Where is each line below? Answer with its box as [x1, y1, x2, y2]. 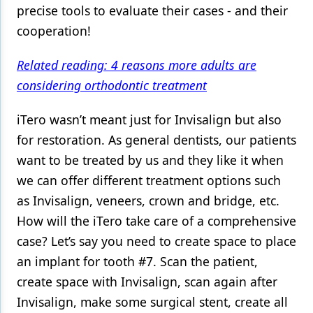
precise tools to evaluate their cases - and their [17, 1, 288, 19]
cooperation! [17, 22, 91, 39]
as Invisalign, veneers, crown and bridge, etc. [17, 191, 279, 209]
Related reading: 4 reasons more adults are [17, 56, 256, 73]
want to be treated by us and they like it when [17, 151, 284, 168]
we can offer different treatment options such [17, 171, 281, 189]
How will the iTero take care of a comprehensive [17, 212, 296, 229]
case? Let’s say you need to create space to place [17, 232, 296, 249]
